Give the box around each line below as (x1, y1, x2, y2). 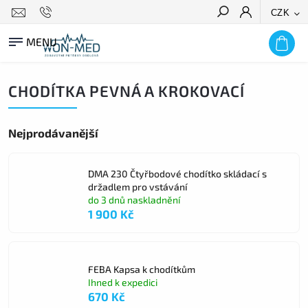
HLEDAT (258, 32, 295, 41)
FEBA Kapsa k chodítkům (88, 263, 195, 275)
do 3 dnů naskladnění (88, 194, 180, 206)
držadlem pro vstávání (88, 181, 188, 192)
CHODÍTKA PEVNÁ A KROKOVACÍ (8, 82, 245, 100)
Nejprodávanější (8, 126, 98, 140)
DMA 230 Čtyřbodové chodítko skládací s (88, 168, 267, 179)
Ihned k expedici (88, 276, 157, 288)
